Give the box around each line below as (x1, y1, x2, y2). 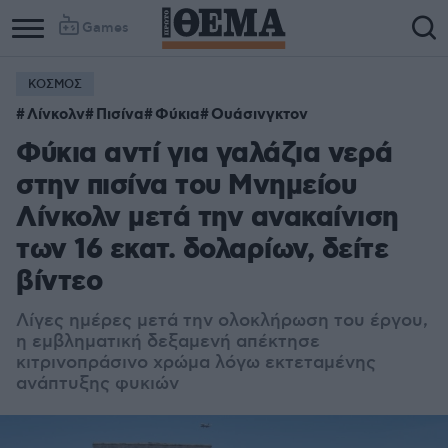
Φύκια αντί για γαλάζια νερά (16, 136, 393, 173)
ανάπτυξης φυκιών (16, 373, 179, 395)
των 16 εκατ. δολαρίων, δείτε (16, 232, 388, 269)
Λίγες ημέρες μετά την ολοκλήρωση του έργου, (16, 310, 428, 332)
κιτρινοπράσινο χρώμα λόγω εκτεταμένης (16, 352, 376, 374)
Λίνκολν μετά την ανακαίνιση (16, 200, 399, 237)
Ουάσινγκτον (211, 105, 308, 125)
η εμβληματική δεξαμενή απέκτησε (16, 331, 320, 353)
